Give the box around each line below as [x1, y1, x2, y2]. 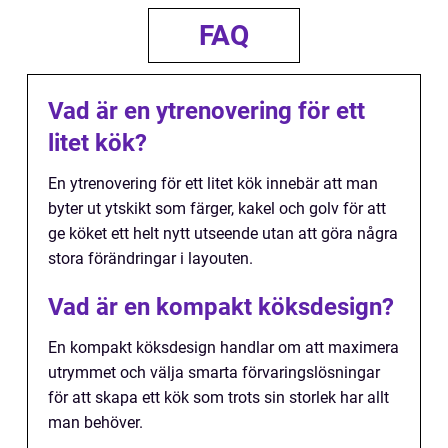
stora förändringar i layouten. [48, 249, 253, 268]
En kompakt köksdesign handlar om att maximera [48, 338, 399, 357]
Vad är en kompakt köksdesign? [48, 293, 394, 321]
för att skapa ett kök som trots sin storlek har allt [48, 388, 389, 407]
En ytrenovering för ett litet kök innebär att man [48, 174, 378, 193]
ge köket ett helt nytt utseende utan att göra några [48, 224, 398, 243]
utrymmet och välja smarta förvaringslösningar [48, 363, 380, 382]
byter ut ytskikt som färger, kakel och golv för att [48, 199, 386, 218]
